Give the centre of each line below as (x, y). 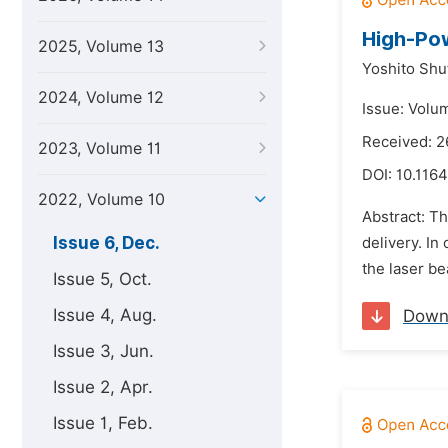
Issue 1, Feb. (103, 423)
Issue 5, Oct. (102, 279)
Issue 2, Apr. (103, 387)
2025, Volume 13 (101, 46)
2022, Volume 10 (101, 199)
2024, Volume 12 (101, 97)
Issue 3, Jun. (103, 351)
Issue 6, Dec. (106, 243)
